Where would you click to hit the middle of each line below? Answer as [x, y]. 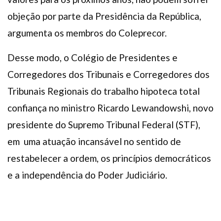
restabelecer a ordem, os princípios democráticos [109, 158]
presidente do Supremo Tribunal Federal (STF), [104, 125]
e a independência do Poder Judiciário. [87, 175]
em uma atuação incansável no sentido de [94, 142]
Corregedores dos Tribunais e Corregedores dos [109, 74]
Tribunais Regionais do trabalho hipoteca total [104, 91]
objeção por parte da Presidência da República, [104, 16]
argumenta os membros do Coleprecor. [87, 33]
